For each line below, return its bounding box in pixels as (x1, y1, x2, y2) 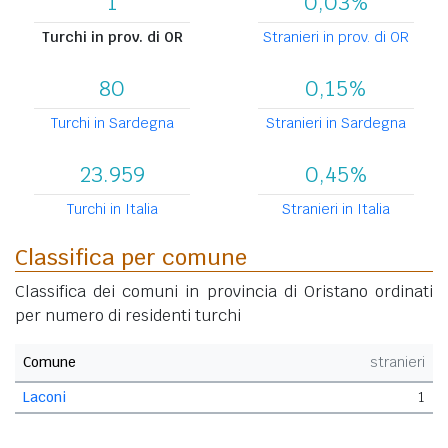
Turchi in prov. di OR (41, 27, 183, 46)
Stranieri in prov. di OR (263, 27, 409, 46)
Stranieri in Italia (282, 199, 390, 218)
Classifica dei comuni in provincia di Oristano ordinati (15, 280, 433, 302)
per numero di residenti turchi (15, 304, 241, 326)
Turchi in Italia (66, 199, 158, 218)
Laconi (23, 387, 66, 406)
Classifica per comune (15, 242, 247, 271)
